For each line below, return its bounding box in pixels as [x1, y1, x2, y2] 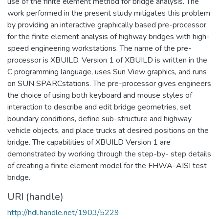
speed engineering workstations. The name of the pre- [7, 43, 192, 54]
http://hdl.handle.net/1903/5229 [7, 207, 119, 218]
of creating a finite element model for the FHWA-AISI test [7, 160, 207, 171]
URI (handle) [7, 190, 64, 203]
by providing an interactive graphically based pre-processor [7, 19, 206, 30]
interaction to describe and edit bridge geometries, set [7, 101, 191, 112]
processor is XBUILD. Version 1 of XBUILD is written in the [7, 54, 207, 66]
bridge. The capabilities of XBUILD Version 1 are [7, 136, 171, 148]
